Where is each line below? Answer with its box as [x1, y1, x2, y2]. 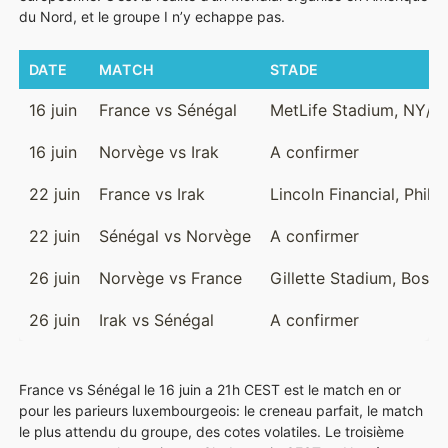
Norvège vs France [98, 268, 242, 289]
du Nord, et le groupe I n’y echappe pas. [19, 8, 285, 26]
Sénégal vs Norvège [98, 226, 251, 247]
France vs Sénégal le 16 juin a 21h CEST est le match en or [19, 381, 401, 399]
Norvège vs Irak [98, 142, 219, 163]
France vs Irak [98, 184, 205, 205]
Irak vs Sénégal [98, 310, 214, 331]
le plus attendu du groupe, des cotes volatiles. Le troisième [19, 423, 404, 441]
